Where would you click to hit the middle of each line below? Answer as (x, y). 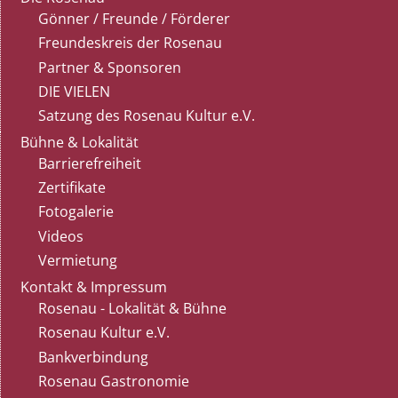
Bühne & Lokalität (80, 143)
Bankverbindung (93, 357)
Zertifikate (72, 188)
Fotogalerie (76, 212)
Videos (60, 236)
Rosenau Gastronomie (113, 381)
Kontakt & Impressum (94, 287)
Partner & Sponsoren (109, 67)
